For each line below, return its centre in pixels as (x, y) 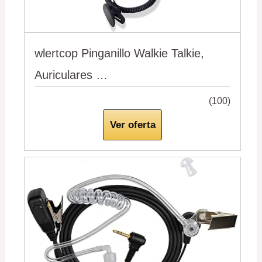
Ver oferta (132, 125)
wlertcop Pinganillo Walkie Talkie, (120, 53)
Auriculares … (71, 75)
